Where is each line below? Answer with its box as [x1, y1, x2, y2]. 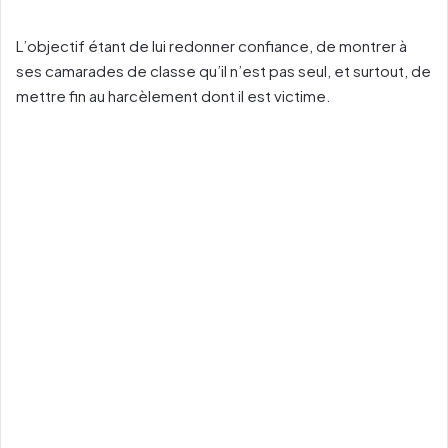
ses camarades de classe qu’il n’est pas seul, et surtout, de [16, 61, 431, 80]
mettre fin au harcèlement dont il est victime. [16, 86, 331, 105]
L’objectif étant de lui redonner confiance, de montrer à [16, 36, 407, 55]
